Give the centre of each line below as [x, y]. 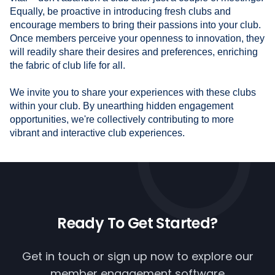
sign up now [140, 256]
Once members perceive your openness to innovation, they [137, 38]
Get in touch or [64, 256]
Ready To [92, 223]
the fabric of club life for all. [68, 65]
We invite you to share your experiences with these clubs [133, 92]
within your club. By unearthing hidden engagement [122, 106]
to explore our [213, 256]
